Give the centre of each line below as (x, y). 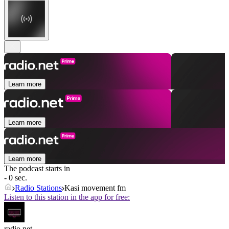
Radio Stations (38, 188)
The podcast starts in (37, 169)
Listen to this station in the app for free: (67, 197)
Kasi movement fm (95, 188)
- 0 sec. (16, 178)
